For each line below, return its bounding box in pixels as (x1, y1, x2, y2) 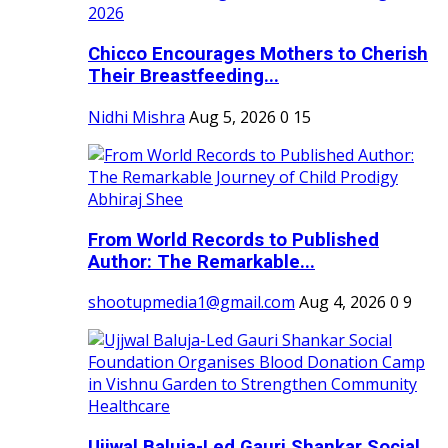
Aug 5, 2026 (189, 105, 276, 128)
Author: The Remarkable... (88, 250, 315, 273)
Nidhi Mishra (88, 105, 185, 128)
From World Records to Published (88, 228, 379, 251)
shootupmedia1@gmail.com (88, 291, 295, 314)
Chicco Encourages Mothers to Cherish (88, 43, 428, 66)
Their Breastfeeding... (88, 65, 279, 88)
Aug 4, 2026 (299, 291, 386, 314)
